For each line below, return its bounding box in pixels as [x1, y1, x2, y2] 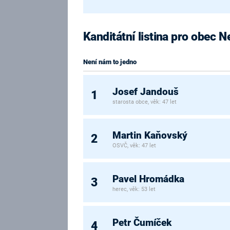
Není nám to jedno [83, 58, 137, 66]
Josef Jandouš [112, 86, 179, 98]
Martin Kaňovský [112, 129, 188, 141]
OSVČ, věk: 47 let [112, 142, 157, 149]
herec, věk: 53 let [112, 186, 156, 193]
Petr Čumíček [112, 217, 172, 228]
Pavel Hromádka [112, 173, 185, 185]
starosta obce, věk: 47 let [112, 99, 177, 106]
